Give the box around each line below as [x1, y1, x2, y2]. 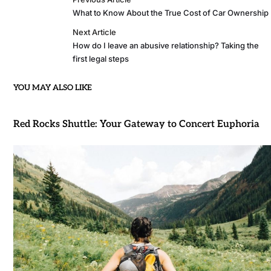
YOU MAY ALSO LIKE [13, 82, 92, 93]
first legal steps [73, 53, 129, 64]
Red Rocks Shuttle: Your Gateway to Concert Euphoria [13, 118, 260, 130]
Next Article [73, 27, 117, 37]
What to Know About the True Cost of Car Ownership [73, 7, 269, 18]
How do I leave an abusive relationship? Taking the [73, 40, 260, 50]
